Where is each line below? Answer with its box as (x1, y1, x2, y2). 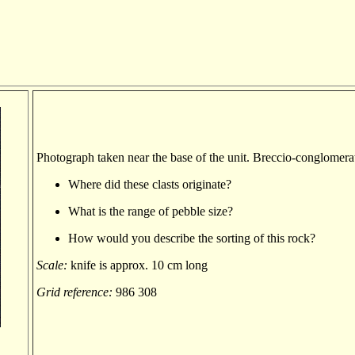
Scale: (36, 258, 71, 272)
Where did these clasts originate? (68, 177, 231, 191)
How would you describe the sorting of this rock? (68, 231, 315, 245)
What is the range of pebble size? (68, 204, 233, 218)
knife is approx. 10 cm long (71, 258, 208, 272)
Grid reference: (36, 284, 116, 299)
